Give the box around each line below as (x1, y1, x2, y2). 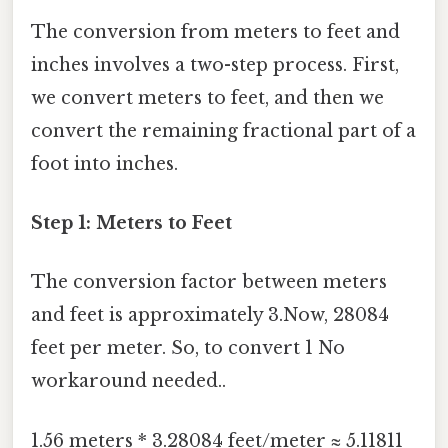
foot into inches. (31, 152, 178, 175)
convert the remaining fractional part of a (31, 119, 416, 142)
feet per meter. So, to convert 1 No (31, 337, 345, 360)
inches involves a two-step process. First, (31, 53, 399, 76)
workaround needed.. (31, 370, 226, 393)
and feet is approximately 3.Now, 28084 (31, 304, 389, 327)
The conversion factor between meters (31, 271, 387, 294)
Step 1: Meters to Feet (31, 212, 232, 235)
